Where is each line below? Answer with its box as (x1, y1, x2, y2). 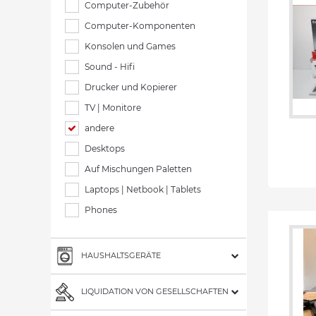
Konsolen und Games (85, 41, 176, 51)
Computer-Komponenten (85, 20, 195, 31)
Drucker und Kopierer (85, 82, 177, 92)
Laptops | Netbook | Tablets (85, 184, 201, 195)
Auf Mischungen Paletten (85, 164, 192, 174)
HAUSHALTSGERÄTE (81, 250, 161, 260)
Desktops (85, 143, 125, 154)
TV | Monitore (85, 102, 141, 113)
